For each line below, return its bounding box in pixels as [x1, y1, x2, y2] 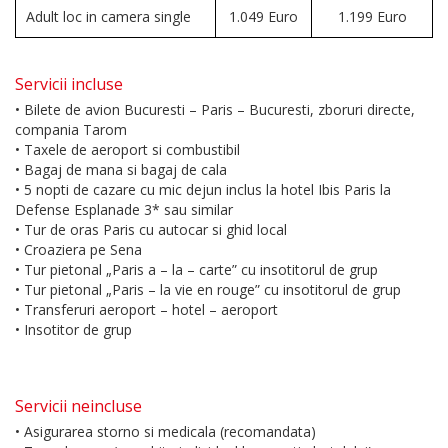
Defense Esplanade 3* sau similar [15, 200, 233, 220]
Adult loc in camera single [26, 7, 191, 27]
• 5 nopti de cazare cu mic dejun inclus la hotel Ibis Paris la [15, 180, 391, 200]
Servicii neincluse [15, 395, 142, 418]
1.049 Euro [229, 7, 298, 27]
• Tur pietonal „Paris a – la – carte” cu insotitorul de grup [15, 260, 378, 280]
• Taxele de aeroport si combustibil [15, 140, 244, 160]
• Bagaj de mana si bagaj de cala [15, 160, 231, 180]
